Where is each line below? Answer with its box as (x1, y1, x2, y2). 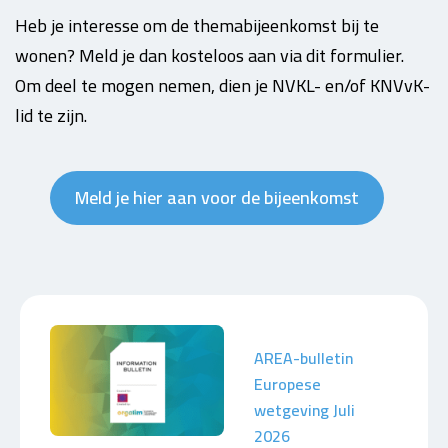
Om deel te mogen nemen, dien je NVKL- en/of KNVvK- (15, 69, 430, 102)
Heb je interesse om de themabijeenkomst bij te (15, 9, 379, 42)
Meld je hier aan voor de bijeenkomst (74, 181, 359, 214)
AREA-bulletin (254, 343, 353, 373)
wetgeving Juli (254, 395, 355, 425)
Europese (254, 369, 321, 399)
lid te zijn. (15, 99, 87, 132)
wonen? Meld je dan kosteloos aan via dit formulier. (15, 39, 404, 72)
